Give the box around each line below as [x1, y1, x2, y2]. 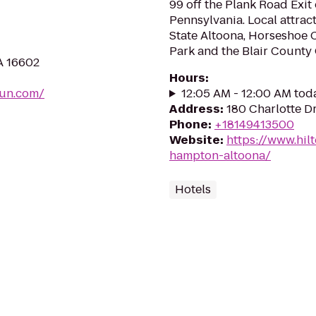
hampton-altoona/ [169, 147, 271, 164]
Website [169, 132, 220, 148]
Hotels [175, 181, 211, 197]
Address [169, 101, 220, 117]
